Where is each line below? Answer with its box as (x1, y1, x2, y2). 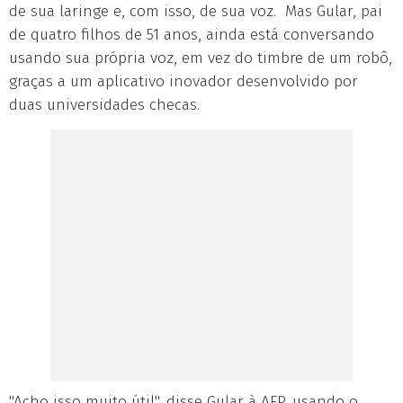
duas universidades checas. (9, 95, 200, 114)
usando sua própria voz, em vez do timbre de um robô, (9, 49, 392, 67)
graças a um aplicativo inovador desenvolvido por (9, 72, 358, 91)
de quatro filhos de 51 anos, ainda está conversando (9, 25, 374, 44)
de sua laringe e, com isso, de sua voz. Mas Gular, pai (9, 2, 382, 21)
